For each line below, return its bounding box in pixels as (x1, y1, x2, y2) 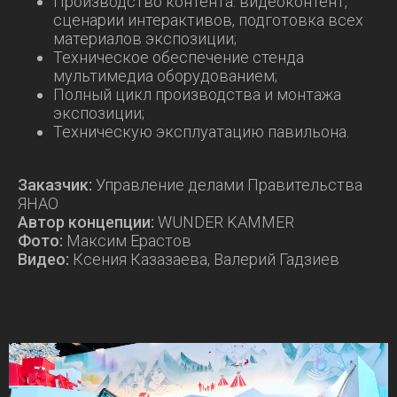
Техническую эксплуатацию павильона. (53, 122, 349, 141)
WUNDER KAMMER (154, 213, 294, 231)
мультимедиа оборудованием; (53, 66, 277, 85)
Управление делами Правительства (92, 175, 362, 194)
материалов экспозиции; (53, 29, 237, 48)
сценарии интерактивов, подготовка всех (53, 11, 363, 29)
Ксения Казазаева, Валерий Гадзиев (69, 250, 339, 269)
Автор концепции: (18, 213, 154, 231)
